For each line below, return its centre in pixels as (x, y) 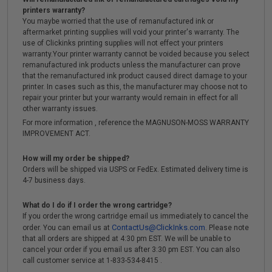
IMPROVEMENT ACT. (56, 134)
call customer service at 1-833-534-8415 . (92, 260)
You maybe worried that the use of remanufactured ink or (118, 21)
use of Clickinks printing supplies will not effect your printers (123, 43)
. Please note (227, 228)
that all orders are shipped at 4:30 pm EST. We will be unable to (127, 239)
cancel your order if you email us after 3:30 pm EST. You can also (131, 250)
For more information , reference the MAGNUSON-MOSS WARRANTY (136, 123)
